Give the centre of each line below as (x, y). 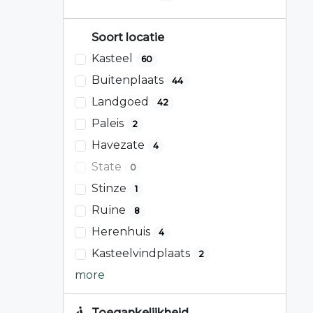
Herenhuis (122, 232)
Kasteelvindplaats (142, 254)
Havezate (119, 145)
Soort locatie (126, 37)
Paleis (109, 124)
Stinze (110, 189)
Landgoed (122, 102)
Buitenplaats (129, 80)
